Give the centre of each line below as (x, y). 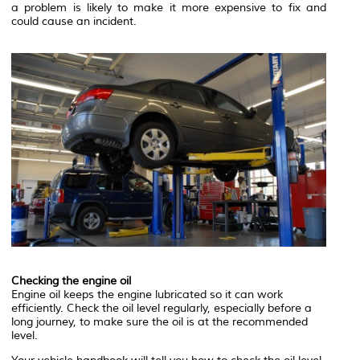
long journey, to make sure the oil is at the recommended (160, 322)
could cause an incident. (74, 21)
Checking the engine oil (71, 281)
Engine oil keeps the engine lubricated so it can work (147, 295)
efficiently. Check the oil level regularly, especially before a (162, 309)
